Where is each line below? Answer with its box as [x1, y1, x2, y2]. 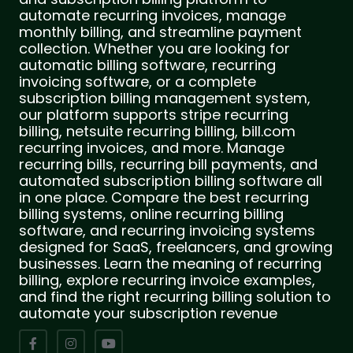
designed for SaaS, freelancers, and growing [19, 236, 333, 257]
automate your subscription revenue [19, 303, 277, 323]
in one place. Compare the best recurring [19, 187, 309, 207]
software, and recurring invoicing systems [19, 220, 315, 240]
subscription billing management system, [19, 87, 310, 108]
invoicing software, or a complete [19, 71, 256, 91]
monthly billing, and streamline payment [19, 21, 302, 42]
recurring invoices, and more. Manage [19, 137, 284, 158]
